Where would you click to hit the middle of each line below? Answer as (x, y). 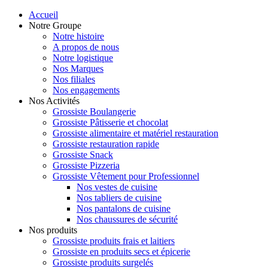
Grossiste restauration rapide (106, 144)
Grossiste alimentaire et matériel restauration (135, 133)
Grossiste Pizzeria (86, 165)
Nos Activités (54, 101)
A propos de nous (86, 47)
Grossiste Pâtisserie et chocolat (110, 122)
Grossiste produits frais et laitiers (114, 241)
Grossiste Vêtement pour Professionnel (126, 176)
